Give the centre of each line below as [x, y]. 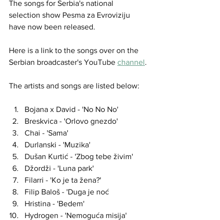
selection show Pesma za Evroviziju [70, 15]
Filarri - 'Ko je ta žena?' [63, 180]
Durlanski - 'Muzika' [57, 145]
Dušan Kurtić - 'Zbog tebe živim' [79, 156]
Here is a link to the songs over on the [75, 50]
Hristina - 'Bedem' [55, 204]
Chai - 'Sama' [46, 133]
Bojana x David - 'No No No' [71, 109]
